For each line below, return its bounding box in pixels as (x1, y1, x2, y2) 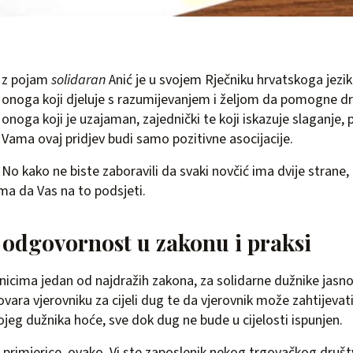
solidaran (51, 70, 106, 91)
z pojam (2, 70, 51, 91)
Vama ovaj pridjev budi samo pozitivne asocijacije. (2, 129, 293, 150)
